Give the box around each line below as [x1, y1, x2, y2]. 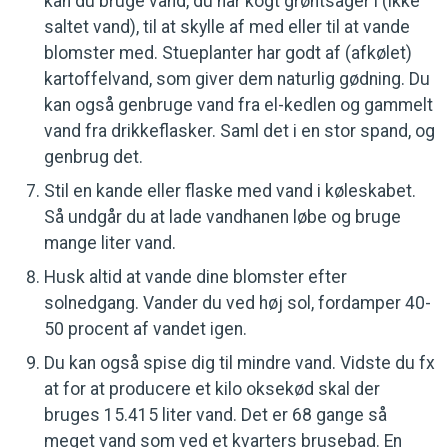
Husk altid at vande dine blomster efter [44, 267, 347, 287]
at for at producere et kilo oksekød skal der [44, 379, 380, 399]
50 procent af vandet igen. [44, 319, 247, 339]
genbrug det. [44, 147, 147, 167]
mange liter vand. [44, 233, 176, 253]
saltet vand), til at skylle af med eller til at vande [44, 17, 410, 37]
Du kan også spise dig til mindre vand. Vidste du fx [44, 353, 435, 373]
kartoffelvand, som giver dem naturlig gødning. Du [44, 69, 430, 89]
